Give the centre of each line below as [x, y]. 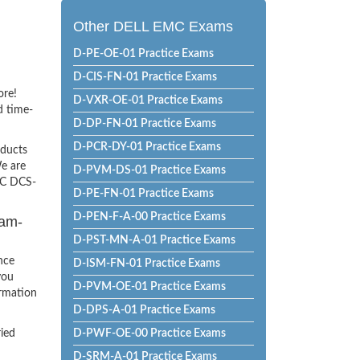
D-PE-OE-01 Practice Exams [143, 54]
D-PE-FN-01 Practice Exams [143, 194]
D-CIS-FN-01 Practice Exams [145, 77]
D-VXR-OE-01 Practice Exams [148, 100]
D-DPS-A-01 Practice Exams [144, 310]
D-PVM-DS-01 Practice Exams [149, 170]
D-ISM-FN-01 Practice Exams [147, 264]
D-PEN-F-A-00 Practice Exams [149, 217]
